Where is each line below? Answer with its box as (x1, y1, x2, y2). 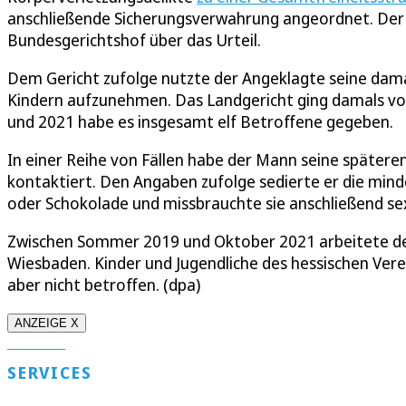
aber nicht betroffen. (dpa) (7, 274, 200, 296)
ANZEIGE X (14, 316, 79, 331)
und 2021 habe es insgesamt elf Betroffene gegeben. (7, 111, 393, 133)
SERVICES (7, 362, 92, 384)
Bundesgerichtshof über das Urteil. (7, 29, 261, 52)
